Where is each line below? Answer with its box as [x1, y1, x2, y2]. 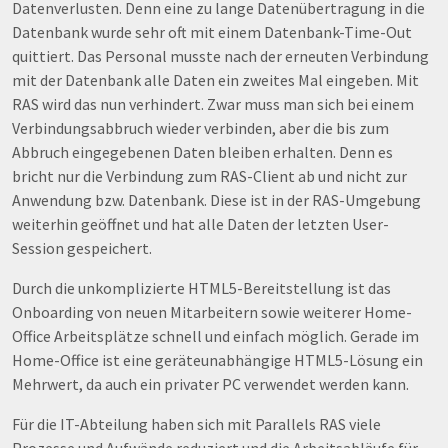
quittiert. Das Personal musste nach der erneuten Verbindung [12, 46, 429, 67]
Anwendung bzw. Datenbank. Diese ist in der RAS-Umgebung [12, 190, 421, 211]
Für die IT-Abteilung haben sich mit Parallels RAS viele [12, 414, 381, 435]
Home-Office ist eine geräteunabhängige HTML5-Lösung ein [12, 350, 423, 371]
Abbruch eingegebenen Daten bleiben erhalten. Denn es [12, 142, 393, 163]
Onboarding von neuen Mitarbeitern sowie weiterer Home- [12, 302, 412, 323]
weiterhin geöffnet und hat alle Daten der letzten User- [12, 214, 389, 235]
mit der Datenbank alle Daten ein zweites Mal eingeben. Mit [12, 70, 419, 91]
